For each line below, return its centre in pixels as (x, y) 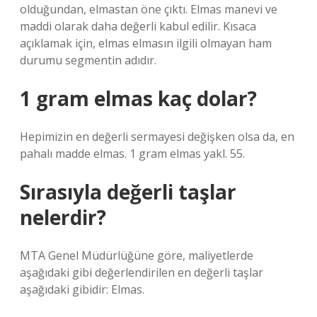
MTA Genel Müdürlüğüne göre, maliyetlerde (137, 255)
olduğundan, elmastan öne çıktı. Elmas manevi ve (149, 9)
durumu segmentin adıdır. (88, 60)
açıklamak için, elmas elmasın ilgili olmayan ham (146, 43)
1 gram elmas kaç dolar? (138, 98)
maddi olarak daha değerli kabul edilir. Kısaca (138, 26)
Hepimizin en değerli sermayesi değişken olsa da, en (157, 137)
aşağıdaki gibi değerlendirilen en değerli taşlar (142, 272)
